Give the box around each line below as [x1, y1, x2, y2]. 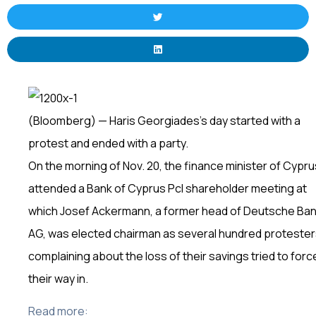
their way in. [28, 270, 88, 286]
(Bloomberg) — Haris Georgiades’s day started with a [28, 112, 300, 128]
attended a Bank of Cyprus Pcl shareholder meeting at [28, 180, 307, 196]
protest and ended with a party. [28, 135, 188, 151]
